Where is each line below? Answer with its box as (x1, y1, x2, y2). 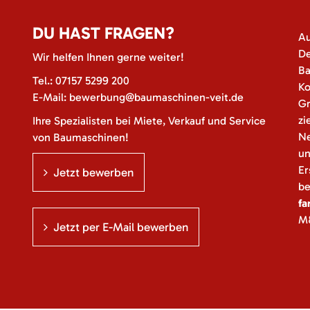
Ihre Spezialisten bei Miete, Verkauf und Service (33, 114, 266, 127)
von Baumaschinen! (33, 131, 129, 144)
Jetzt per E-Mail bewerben (53, 220, 189, 234)
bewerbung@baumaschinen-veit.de (69, 91, 244, 104)
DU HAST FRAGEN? (33, 23, 175, 43)
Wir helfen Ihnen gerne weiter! (33, 51, 185, 64)
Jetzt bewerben (53, 165, 134, 179)
